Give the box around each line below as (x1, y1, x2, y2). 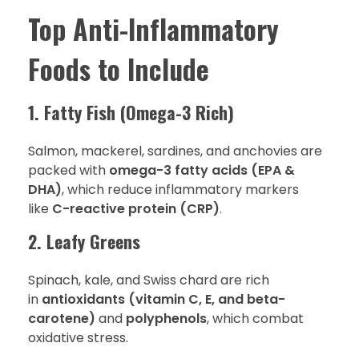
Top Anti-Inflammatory (28, 9, 279, 50)
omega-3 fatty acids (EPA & (109, 161, 295, 180)
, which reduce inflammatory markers (62, 180, 299, 200)
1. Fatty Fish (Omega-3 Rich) (28, 99, 234, 125)
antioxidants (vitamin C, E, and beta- (42, 290, 285, 309)
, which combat (207, 309, 304, 329)
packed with (28, 161, 109, 180)
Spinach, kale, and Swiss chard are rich (28, 271, 269, 290)
